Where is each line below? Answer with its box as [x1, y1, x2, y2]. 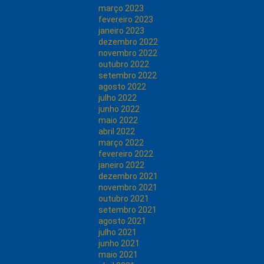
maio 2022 [98, 115, 138, 125]
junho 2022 [98, 104, 140, 114]
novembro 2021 [98, 183, 157, 192]
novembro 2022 [98, 48, 157, 58]
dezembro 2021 [98, 171, 158, 181]
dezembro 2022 [98, 37, 158, 47]
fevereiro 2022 [98, 149, 153, 159]
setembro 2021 [98, 205, 157, 214]
